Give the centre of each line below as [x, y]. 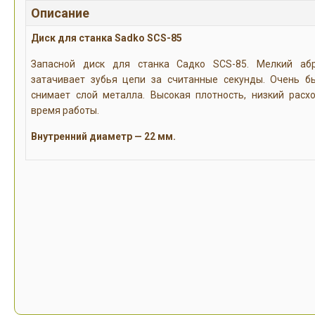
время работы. [65, 110]
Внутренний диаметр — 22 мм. [103, 136]
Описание [60, 13]
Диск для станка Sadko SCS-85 [107, 38]
